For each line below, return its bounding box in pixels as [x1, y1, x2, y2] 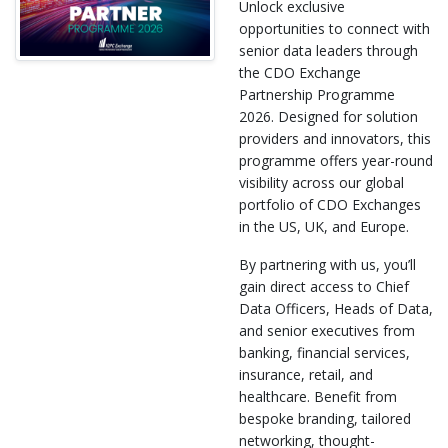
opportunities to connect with [239, 19, 430, 39]
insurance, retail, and [239, 365, 373, 385]
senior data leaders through [239, 41, 418, 61]
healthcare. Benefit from [239, 387, 397, 407]
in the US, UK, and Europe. [239, 217, 409, 237]
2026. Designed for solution [239, 107, 418, 127]
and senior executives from [239, 321, 415, 341]
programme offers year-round [239, 151, 433, 171]
